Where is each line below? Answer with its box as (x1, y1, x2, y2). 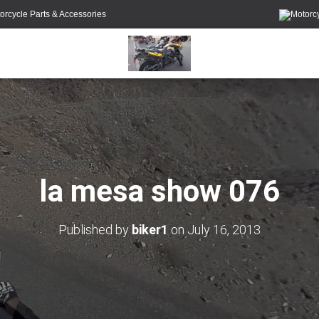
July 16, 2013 (187, 222, 261, 237)
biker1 (132, 222, 168, 237)
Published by (58, 222, 132, 237)
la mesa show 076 (39, 174, 280, 209)
